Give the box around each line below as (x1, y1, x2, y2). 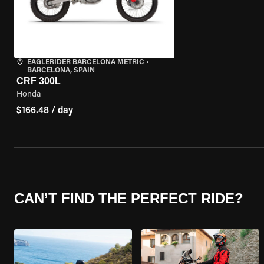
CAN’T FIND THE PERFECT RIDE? (14, 190, 243, 206)
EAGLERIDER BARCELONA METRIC (27, 59, 144, 66)
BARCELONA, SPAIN (27, 67, 95, 74)
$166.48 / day (16, 106, 73, 115)
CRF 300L (16, 76, 61, 86)
